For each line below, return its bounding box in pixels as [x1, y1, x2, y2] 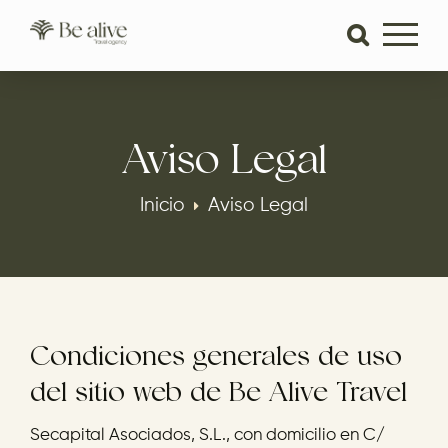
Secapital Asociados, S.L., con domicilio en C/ [30, 427, 385, 444]
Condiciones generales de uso [30, 338, 402, 372]
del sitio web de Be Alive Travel [30, 374, 407, 408]
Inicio [140, 196, 185, 215]
